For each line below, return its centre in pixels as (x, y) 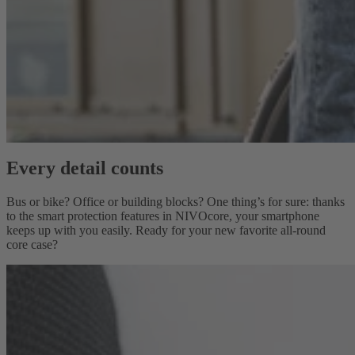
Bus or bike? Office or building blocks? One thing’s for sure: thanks (176, 202)
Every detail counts (85, 168)
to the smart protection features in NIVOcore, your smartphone (163, 216)
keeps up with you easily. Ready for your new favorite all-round (166, 231)
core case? (32, 245)
